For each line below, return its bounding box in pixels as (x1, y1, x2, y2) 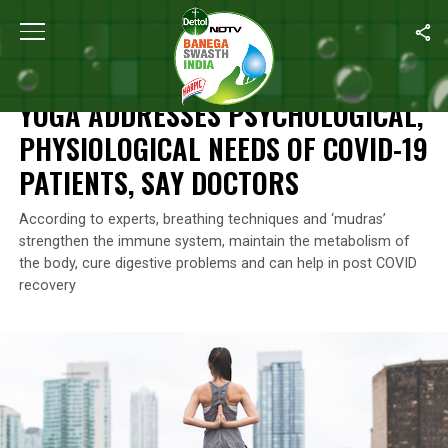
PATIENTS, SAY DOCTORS (18, 161, 299, 203)
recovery (18, 277, 76, 294)
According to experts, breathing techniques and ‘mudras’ (18, 211, 386, 228)
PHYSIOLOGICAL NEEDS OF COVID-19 (18, 127, 428, 169)
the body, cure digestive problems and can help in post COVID (18, 255, 417, 272)
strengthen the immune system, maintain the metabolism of (18, 233, 410, 250)
